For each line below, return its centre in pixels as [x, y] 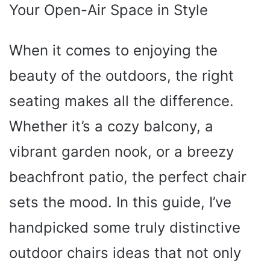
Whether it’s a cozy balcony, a [111, 126]
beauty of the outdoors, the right [121, 76]
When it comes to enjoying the [113, 50]
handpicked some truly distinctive [125, 228]
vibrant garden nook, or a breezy [121, 152]
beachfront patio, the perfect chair [128, 177]
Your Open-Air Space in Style [108, 10]
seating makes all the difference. [121, 101]
